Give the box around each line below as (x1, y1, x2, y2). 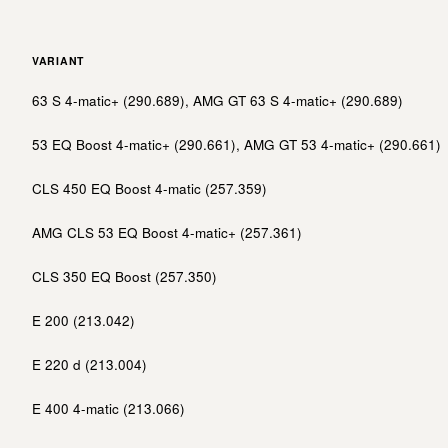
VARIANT (32, 52, 85, 68)
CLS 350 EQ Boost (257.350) (32, 266, 217, 286)
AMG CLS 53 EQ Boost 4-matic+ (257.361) (32, 222, 302, 242)
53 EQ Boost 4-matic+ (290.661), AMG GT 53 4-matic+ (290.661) (32, 134, 441, 154)
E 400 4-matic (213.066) (32, 398, 185, 418)
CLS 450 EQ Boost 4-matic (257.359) (32, 178, 267, 198)
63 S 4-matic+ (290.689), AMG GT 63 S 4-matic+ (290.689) (32, 90, 403, 110)
